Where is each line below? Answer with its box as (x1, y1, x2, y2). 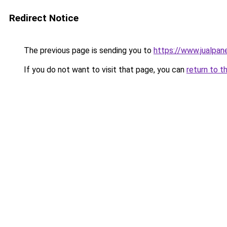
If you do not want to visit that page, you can (22, 65, 186, 74)
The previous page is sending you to (22, 46, 154, 55)
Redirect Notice (9, 12, 79, 24)
